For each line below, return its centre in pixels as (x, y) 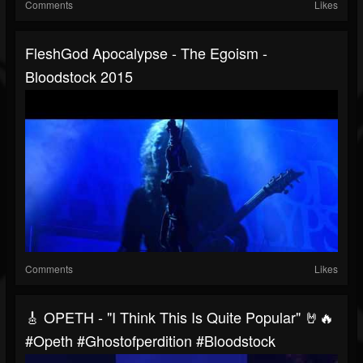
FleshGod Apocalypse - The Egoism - (146, 53)
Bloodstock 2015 (79, 77)
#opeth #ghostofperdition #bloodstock (150, 341)
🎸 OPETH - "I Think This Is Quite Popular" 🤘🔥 (179, 317)
